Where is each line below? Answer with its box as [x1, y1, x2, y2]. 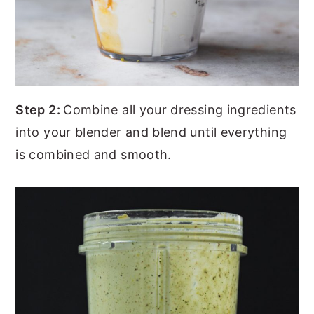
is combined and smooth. [15, 146, 172, 162]
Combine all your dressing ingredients [63, 102, 296, 117]
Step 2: [15, 102, 64, 117]
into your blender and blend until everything [15, 124, 287, 139]
